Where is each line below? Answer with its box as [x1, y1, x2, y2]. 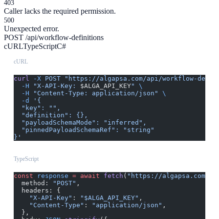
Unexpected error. [4, 24, 59, 33]
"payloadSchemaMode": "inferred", [14, 119, 147, 127]
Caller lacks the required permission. [4, 7, 116, 16]
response [33, 172, 68, 180]
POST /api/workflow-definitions [4, 33, 104, 42]
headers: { [14, 187, 61, 195]
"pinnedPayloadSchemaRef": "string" [14, 126, 154, 134]
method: [14, 179, 53, 187]
